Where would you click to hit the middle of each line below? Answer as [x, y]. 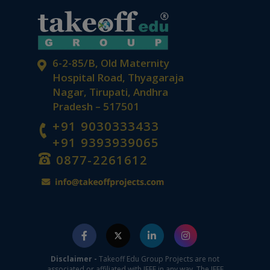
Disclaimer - [75, 259]
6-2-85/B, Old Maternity [111, 63]
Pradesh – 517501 [96, 107]
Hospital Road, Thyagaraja [118, 78]
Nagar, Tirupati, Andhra [110, 92]
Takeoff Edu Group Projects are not [159, 259]
